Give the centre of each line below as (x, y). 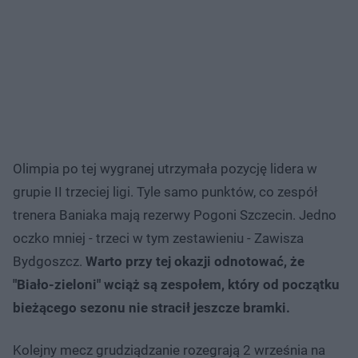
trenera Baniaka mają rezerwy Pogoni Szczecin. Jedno (175, 215)
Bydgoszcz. (49, 261)
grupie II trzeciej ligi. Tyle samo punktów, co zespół (165, 191)
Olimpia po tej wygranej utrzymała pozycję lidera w (165, 168)
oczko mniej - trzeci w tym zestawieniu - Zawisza (158, 238)
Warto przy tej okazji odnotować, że (195, 261)
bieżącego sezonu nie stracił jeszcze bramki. (151, 307)
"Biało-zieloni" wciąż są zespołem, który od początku (176, 284)
